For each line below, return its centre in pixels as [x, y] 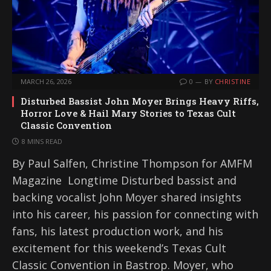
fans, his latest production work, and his [118, 231]
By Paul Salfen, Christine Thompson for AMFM [132, 164]
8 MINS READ [42, 142]
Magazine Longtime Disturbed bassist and [124, 181]
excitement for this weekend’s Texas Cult [119, 248]
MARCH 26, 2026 [46, 82]
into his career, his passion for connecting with [135, 214]
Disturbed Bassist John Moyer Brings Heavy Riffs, [140, 101]
